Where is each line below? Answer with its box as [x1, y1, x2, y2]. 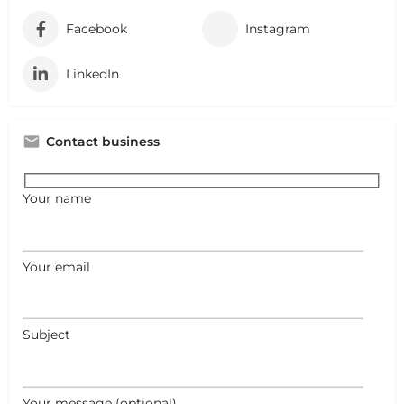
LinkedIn [66, 65, 119, 82]
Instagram [245, 20, 310, 37]
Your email [23, 258, 90, 275]
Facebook [66, 20, 127, 37]
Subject [23, 326, 70, 344]
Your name [23, 190, 91, 207]
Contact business [46, 133, 160, 150]
